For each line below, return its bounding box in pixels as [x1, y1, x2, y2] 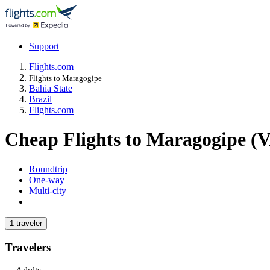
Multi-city [29, 185, 66, 196]
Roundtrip [29, 163, 67, 174]
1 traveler [10, 218, 42, 228]
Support [29, 41, 59, 51]
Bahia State [29, 83, 72, 93]
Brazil [29, 94, 52, 104]
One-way [29, 174, 64, 185]
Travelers [5, 240, 51, 254]
